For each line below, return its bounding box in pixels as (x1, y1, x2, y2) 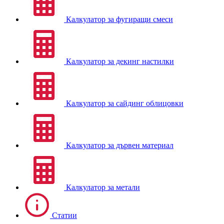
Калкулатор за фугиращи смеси (64, 14, 173, 23)
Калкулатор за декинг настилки (64, 56, 174, 65)
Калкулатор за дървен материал (64, 140, 173, 149)
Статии (50, 210, 77, 219)
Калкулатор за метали (64, 182, 140, 191)
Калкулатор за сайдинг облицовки (64, 98, 183, 107)
